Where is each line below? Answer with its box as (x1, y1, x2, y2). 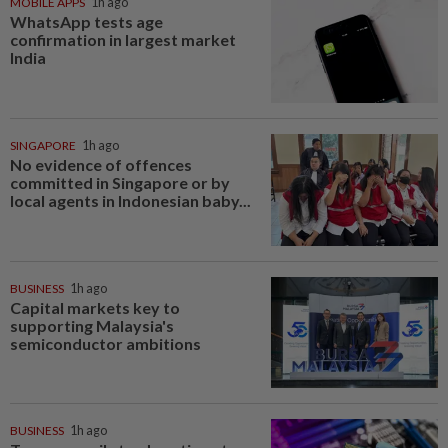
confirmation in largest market (10, 30, 236, 50)
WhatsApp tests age (10, 12, 163, 32)
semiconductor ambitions (10, 333, 201, 353)
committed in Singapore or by (10, 172, 230, 192)
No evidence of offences (10, 154, 192, 174)
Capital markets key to (10, 297, 180, 317)
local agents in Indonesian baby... (10, 190, 251, 210)
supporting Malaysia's (10, 315, 174, 335)
